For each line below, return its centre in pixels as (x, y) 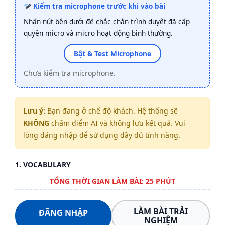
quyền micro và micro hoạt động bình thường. (98, 33)
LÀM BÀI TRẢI (161, 211)
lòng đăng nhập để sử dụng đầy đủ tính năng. (102, 135)
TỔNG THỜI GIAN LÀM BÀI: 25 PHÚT (113, 181)
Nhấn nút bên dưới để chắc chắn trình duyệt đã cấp (107, 21)
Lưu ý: (34, 111)
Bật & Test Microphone (113, 53)
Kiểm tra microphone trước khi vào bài (98, 6)
